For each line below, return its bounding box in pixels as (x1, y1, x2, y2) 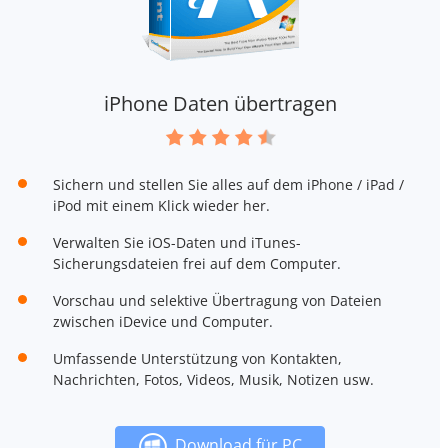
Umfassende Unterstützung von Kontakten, (52, 348, 342, 368)
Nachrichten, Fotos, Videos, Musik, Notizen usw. (52, 369, 374, 389)
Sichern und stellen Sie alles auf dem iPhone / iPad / (52, 174, 404, 194)
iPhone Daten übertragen (103, 89, 337, 117)
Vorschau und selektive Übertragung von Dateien (52, 290, 382, 310)
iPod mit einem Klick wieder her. (52, 195, 270, 215)
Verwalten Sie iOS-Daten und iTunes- (52, 232, 301, 252)
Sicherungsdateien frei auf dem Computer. (52, 253, 341, 273)
